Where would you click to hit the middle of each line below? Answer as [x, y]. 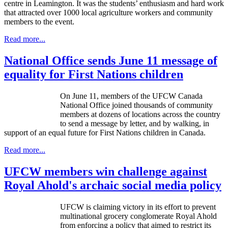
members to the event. [39, 22]
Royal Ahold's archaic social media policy [113, 185]
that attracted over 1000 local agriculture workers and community [108, 13]
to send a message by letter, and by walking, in [135, 123]
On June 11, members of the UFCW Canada [131, 96]
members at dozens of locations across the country [140, 114]
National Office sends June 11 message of [111, 61]
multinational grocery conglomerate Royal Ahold [138, 216]
